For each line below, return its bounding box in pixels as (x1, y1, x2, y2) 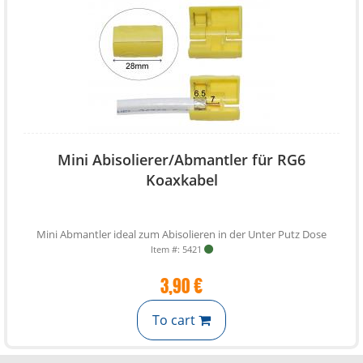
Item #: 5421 (150, 243, 202, 255)
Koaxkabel (145, 170, 218, 190)
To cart (152, 311, 199, 329)
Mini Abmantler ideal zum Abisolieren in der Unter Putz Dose (36, 227, 327, 241)
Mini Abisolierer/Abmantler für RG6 (58, 150, 305, 169)
